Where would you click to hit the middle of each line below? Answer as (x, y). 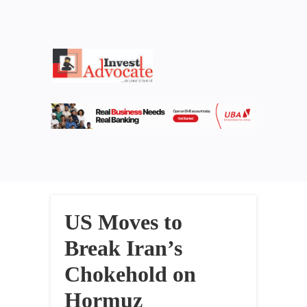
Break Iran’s (123, 248)
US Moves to (123, 222)
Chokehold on (130, 274)
